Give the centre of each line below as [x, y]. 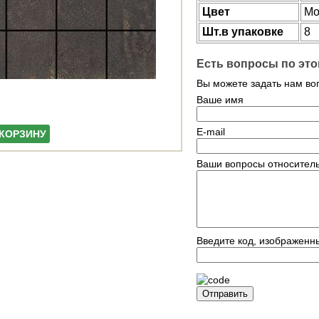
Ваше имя [220, 100]
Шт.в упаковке [243, 32]
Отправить [225, 294]
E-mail [211, 132]
